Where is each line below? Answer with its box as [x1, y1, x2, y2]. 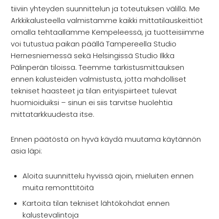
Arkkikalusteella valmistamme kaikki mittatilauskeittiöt [11, 15, 203, 26]
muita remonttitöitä [22, 182, 94, 193]
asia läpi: [11, 146, 43, 156]
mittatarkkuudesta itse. [11, 109, 95, 120]
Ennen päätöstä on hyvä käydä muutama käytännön [11, 134, 201, 145]
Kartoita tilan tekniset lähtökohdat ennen [22, 197, 170, 208]
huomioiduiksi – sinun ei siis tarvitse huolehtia [11, 97, 173, 108]
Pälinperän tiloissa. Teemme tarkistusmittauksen [11, 62, 185, 73]
